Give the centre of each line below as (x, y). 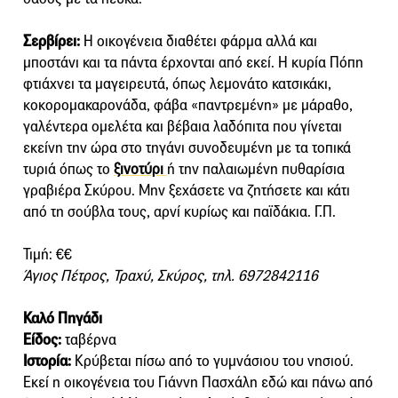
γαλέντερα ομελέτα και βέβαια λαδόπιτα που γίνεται (183, 126)
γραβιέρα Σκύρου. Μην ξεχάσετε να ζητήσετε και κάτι (187, 190)
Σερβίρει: (52, 41)
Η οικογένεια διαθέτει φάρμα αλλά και (199, 41)
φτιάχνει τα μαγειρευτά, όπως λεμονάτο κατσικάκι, (177, 84)
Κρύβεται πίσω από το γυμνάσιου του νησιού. (212, 361)
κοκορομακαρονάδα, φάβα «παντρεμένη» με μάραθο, (188, 105)
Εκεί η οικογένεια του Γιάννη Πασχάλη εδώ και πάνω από (198, 382)
